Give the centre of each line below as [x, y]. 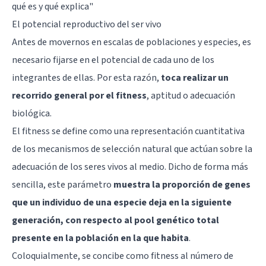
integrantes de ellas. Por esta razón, [86, 77]
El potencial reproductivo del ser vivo [87, 24]
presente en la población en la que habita [100, 238]
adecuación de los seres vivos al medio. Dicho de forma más [130, 167]
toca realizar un [195, 77]
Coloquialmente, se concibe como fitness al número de [123, 256]
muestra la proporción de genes [182, 184]
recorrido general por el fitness [79, 95]
